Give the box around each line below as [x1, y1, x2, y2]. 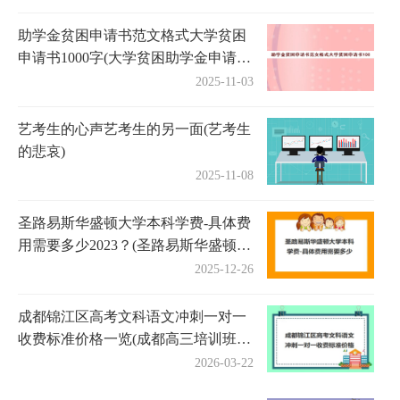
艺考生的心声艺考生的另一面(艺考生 [18, 121, 251, 137]
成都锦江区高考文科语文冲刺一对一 [18, 308, 246, 324]
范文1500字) [18, 71, 94, 87]
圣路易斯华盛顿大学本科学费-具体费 [18, 214, 251, 230]
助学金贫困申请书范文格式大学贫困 [18, 27, 246, 43]
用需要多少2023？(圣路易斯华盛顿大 [18, 237, 251, 253]
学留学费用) [18, 259, 94, 275]
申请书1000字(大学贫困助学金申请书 [18, 49, 251, 65]
